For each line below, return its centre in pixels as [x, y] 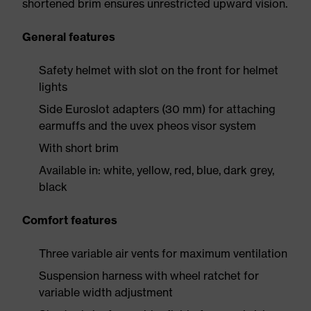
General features [69, 37]
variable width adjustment [106, 292]
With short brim [79, 148]
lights [53, 87]
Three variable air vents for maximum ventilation [163, 253]
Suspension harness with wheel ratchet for [149, 276]
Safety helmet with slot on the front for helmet [159, 70]
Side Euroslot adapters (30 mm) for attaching [157, 109]
